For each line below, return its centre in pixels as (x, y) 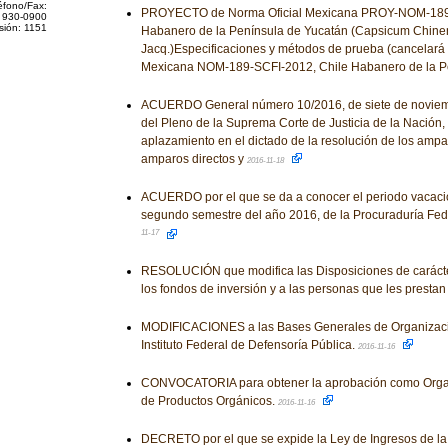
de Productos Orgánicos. (209, 401)
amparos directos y (193, 159)
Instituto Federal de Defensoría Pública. (249, 345)
